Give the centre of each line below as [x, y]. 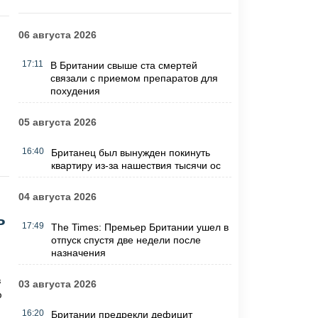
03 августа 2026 [57, 284]
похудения [75, 91]
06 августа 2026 [57, 35]
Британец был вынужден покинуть [130, 153]
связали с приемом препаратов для [134, 78]
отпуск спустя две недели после [126, 240]
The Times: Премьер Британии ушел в [139, 227]
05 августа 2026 [57, 122]
